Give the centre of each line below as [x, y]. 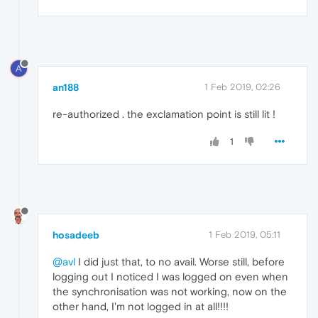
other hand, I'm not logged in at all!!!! [141, 306]
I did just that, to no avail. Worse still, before [180, 261]
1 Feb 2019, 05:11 [245, 234]
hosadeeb [76, 235]
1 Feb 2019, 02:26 [242, 87]
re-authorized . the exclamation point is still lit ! [164, 114]
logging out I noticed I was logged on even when [170, 276]
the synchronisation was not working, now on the [170, 291]
